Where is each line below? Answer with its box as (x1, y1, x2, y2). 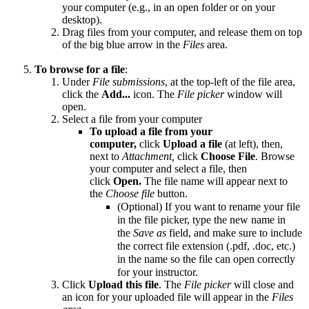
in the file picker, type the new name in (117, 214, 286, 226)
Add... (101, 88, 133, 101)
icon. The (133, 88, 177, 101)
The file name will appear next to (141, 175, 288, 188)
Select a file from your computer (62, 113, 202, 126)
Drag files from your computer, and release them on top (62, 26, 302, 39)
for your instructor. (117, 266, 198, 279)
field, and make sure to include (166, 227, 302, 239)
